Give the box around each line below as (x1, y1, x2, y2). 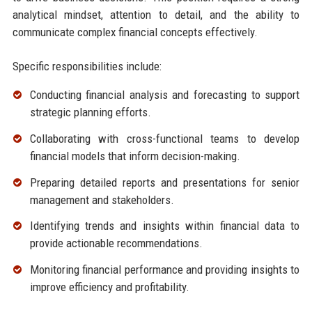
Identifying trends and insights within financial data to (29, 219, 300, 233)
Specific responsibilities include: (12, 59, 162, 74)
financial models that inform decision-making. (29, 148, 240, 163)
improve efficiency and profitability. (29, 280, 189, 295)
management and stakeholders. (29, 192, 174, 207)
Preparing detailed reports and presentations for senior (29, 175, 300, 189)
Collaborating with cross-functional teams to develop (29, 131, 300, 146)
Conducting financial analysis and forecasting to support (29, 88, 300, 102)
